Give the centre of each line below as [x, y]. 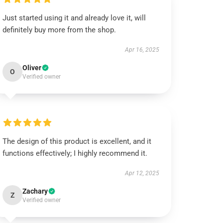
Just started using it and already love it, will [74, 18]
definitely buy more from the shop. [59, 30]
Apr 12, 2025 [142, 173]
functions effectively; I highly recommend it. [75, 153]
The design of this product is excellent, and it [77, 141]
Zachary [35, 191]
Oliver [32, 68]
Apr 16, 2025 [142, 50]
